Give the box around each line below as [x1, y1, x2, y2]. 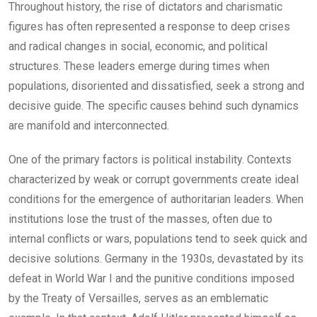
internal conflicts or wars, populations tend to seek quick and [8, 231, 307, 246]
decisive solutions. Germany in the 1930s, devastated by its [8, 251, 304, 265]
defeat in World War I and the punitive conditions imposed [8, 271, 294, 285]
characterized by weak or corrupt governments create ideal [8, 172, 299, 186]
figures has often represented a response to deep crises [8, 19, 290, 33]
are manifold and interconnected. [8, 118, 169, 132]
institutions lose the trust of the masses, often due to [8, 212, 272, 226]
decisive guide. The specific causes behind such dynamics [8, 98, 299, 113]
